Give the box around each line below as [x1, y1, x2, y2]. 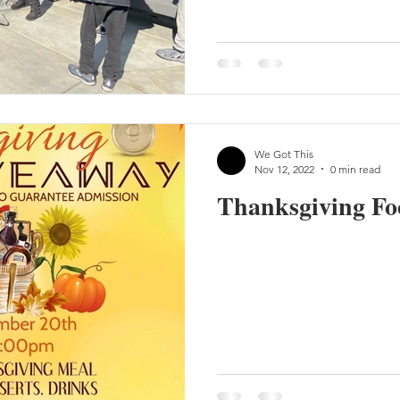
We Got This [254, 146, 313, 161]
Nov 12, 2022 [254, 162, 314, 176]
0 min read [330, 162, 380, 176]
